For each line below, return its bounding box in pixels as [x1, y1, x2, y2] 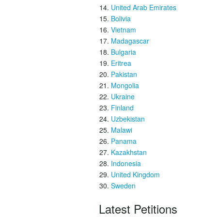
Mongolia [111, 80, 139, 90]
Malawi [111, 125, 132, 135]
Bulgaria [111, 47, 136, 57]
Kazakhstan [111, 147, 147, 157]
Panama [111, 136, 137, 146]
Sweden [111, 181, 136, 190]
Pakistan [111, 69, 137, 79]
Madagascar [111, 36, 149, 46]
